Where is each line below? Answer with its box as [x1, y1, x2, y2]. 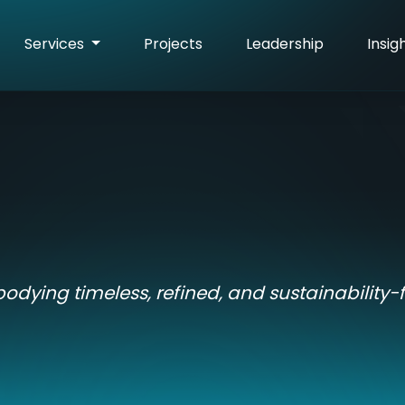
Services [24, 33, 89, 54]
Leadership [246, 33, 325, 54]
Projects [144, 33, 203, 54]
